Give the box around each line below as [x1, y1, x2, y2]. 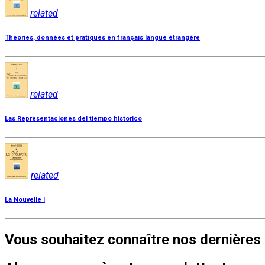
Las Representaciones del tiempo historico [5, 115, 142, 123]
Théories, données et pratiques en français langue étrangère [5, 34, 200, 42]
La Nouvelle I [5, 196, 45, 204]
